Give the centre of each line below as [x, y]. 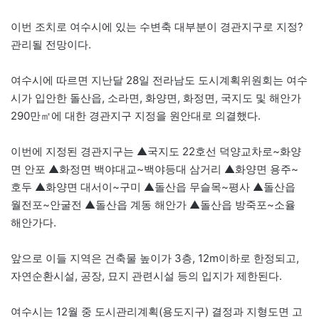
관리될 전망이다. [51, 45]
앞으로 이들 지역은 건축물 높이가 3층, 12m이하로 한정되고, [155, 258]
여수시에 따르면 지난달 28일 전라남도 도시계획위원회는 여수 [159, 80]
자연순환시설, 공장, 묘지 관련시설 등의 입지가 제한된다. [146, 276]
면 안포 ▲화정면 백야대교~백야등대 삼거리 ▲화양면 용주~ [155, 169]
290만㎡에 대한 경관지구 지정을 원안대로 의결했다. [136, 116]
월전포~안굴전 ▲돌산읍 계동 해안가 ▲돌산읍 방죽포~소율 [153, 205]
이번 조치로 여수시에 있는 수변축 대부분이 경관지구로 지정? [157, 27]
